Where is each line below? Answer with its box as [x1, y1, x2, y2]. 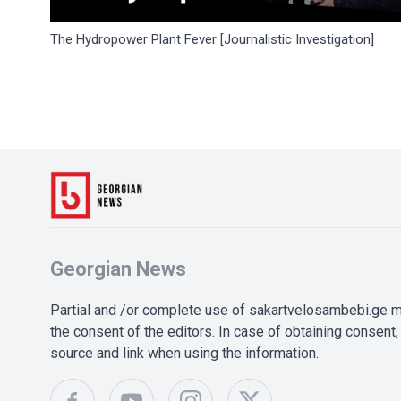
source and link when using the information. [50, 345, 319, 362]
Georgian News [50, 258, 186, 280]
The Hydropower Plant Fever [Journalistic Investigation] [50, 30, 374, 47]
